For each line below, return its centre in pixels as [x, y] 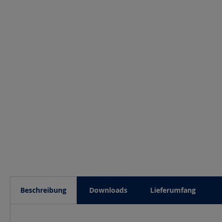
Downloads [108, 190]
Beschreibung [43, 190]
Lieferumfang [173, 190]
